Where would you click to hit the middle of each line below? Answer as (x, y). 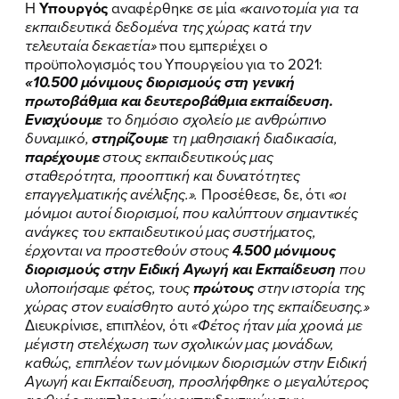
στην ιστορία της (310, 288)
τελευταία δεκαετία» (91, 45)
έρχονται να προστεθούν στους (129, 250)
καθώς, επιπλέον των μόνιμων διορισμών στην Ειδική (196, 362)
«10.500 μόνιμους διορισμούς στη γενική (160, 82)
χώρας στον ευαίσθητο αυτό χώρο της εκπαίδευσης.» (198, 306)
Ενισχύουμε (64, 119)
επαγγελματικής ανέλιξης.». (114, 194)
